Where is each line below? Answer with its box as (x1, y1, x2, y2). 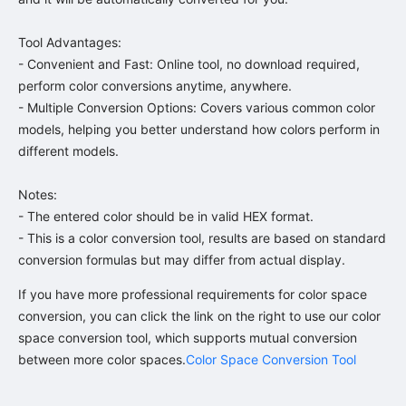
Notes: (18, 186, 57, 202)
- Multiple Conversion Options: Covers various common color (18, 99, 375, 115)
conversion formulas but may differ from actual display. (18, 251, 345, 267)
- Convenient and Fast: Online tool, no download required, (18, 55, 360, 72)
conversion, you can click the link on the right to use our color (18, 307, 381, 324)
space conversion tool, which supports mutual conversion (18, 329, 357, 345)
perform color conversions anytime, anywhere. (18, 77, 292, 93)
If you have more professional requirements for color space (18, 285, 367, 302)
